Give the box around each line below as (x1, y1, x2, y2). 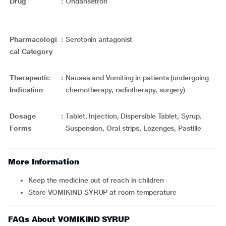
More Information (8, 157, 79, 166)
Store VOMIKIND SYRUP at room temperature (32, 188, 177, 196)
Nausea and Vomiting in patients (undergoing (66, 74, 209, 82)
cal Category (10, 47, 53, 55)
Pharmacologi (10, 35, 58, 43)
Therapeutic (10, 74, 50, 82)
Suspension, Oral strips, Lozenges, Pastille (66, 124, 201, 132)
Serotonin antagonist (66, 35, 133, 43)
